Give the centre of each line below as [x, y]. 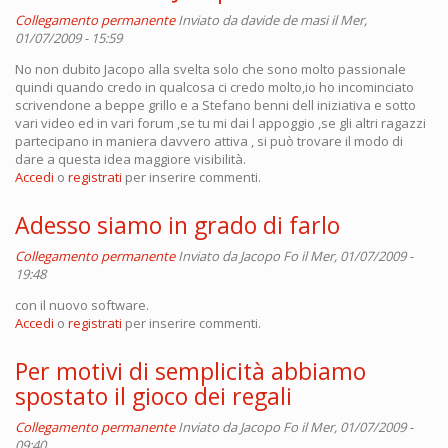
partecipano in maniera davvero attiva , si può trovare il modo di [209, 141]
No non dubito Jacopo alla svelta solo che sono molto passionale [210, 69]
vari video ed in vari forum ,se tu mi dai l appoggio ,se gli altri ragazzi [220, 123]
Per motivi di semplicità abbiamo [190, 371]
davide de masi [284, 20]
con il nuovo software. [82, 305]
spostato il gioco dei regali [153, 396]
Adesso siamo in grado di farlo [177, 225]
